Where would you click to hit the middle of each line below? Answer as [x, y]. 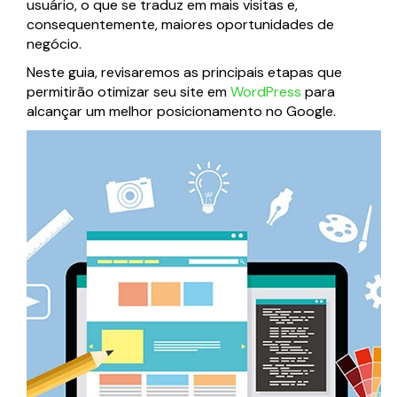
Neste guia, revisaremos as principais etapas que [184, 73]
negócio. [54, 44]
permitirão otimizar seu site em [128, 92]
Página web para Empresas [163, 20]
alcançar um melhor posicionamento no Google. [181, 112]
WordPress [266, 92]
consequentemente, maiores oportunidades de [180, 25]
